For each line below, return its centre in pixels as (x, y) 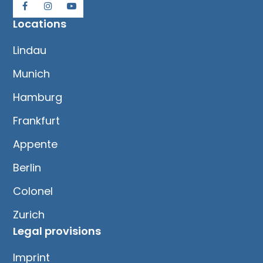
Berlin (27, 167)
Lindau (30, 50)
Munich (32, 73)
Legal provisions (57, 231)
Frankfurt (37, 120)
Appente (36, 144)
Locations (40, 23)
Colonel (33, 191)
